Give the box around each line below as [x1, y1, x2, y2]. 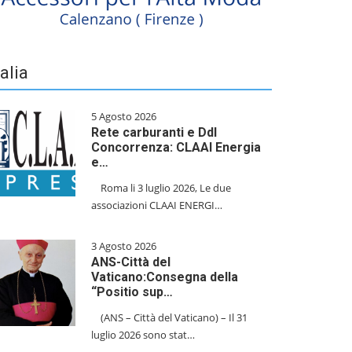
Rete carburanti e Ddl [91, 125, 217, 140]
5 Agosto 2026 [91, 109, 156, 123]
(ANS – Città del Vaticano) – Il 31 [91, 310, 247, 324]
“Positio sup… [91, 284, 173, 299]
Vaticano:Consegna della [91, 269, 238, 284]
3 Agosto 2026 [91, 239, 156, 253]
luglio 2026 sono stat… [91, 328, 195, 342]
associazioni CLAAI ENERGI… [91, 198, 222, 212]
